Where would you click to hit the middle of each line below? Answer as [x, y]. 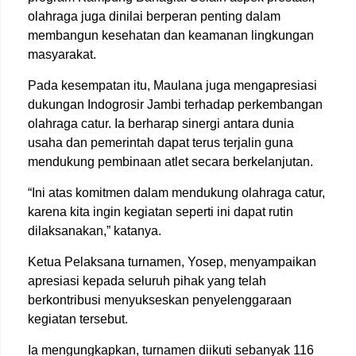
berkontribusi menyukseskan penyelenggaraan [160, 300]
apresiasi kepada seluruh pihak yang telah [147, 281]
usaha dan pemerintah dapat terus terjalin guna [161, 143]
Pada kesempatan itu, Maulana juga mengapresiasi [172, 85]
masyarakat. [62, 54]
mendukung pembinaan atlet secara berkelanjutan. [170, 162]
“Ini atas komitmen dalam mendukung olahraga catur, [176, 193]
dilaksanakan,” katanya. [95, 231]
